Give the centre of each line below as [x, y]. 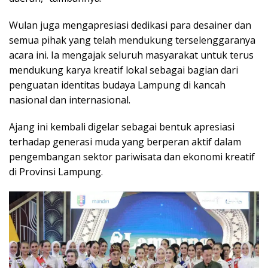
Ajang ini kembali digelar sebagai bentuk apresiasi [122, 127]
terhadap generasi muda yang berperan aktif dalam [125, 141]
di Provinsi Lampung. [56, 171]
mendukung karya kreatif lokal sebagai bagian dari [124, 70]
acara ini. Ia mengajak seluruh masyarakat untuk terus [131, 55]
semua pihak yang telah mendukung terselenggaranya [132, 40]
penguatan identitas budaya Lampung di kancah [117, 85]
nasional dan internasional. [70, 100]
